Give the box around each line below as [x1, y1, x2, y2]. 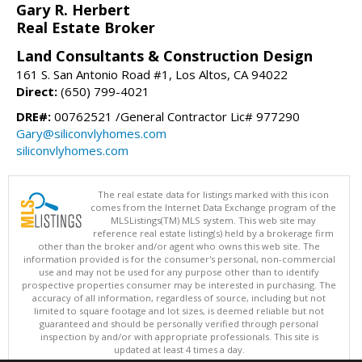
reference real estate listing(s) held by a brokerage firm [93, 226, 334, 239]
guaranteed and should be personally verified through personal [40, 317, 318, 330]
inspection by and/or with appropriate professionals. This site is [40, 330, 318, 343]
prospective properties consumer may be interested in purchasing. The [22, 278, 336, 291]
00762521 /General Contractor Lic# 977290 [51, 107, 300, 124]
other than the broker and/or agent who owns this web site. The [38, 239, 320, 252]
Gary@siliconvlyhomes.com [16, 124, 166, 141]
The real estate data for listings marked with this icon [98, 187, 329, 200]
